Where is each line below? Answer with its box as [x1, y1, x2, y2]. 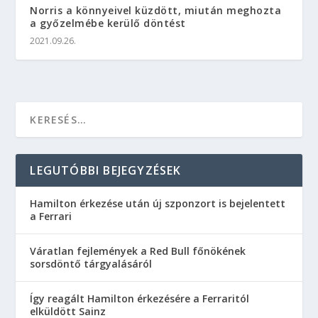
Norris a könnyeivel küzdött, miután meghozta [30, 4, 282, 18]
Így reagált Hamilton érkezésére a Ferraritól [30, 292, 250, 306]
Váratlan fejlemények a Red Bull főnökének [30, 244, 246, 258]
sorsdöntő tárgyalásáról [30, 257, 153, 271]
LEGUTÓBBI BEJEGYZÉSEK [30, 163, 182, 179]
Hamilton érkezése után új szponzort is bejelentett [30, 197, 286, 211]
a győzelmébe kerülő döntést [30, 16, 186, 31]
